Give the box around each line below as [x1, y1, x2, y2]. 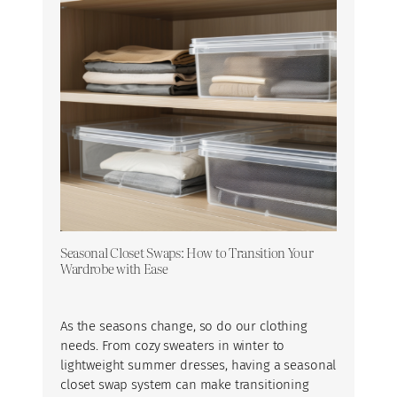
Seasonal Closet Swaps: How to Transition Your [60, 242, 314, 263]
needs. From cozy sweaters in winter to [60, 338, 285, 354]
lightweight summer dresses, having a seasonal [60, 357, 337, 374]
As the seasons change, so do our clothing [60, 318, 307, 335]
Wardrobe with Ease [60, 258, 168, 279]
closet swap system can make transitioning [60, 377, 309, 393]
